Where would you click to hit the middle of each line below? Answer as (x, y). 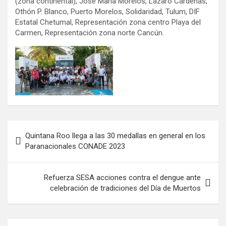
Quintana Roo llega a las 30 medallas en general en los (115, 135)
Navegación (41, 128)
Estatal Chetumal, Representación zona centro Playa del (108, 22)
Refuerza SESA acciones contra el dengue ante (122, 177)
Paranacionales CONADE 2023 (75, 146)
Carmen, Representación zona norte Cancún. (90, 33)
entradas (33, 160)
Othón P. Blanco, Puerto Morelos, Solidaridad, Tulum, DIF (107, 12)
